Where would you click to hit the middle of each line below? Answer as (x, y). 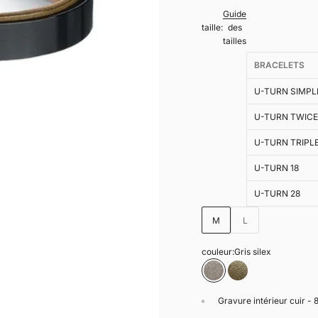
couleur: (218, 252)
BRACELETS (279, 65)
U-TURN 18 (277, 168)
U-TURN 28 (278, 194)
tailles (235, 40)
